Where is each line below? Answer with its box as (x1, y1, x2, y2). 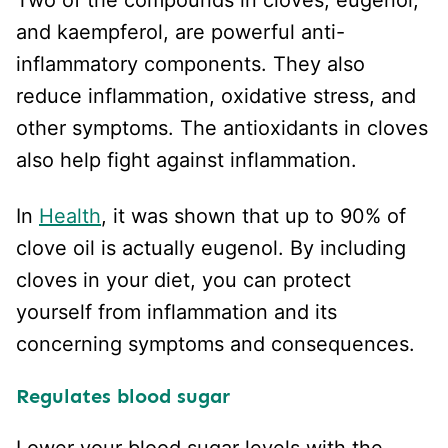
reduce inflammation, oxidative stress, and (16, 83, 416, 108)
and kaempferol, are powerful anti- (16, 19, 345, 44)
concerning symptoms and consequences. (16, 331, 415, 356)
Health (39, 203, 101, 228)
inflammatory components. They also (16, 51, 365, 76)
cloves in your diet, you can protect (16, 267, 351, 292)
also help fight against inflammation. (16, 147, 363, 172)
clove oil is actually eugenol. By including (16, 235, 406, 260)
